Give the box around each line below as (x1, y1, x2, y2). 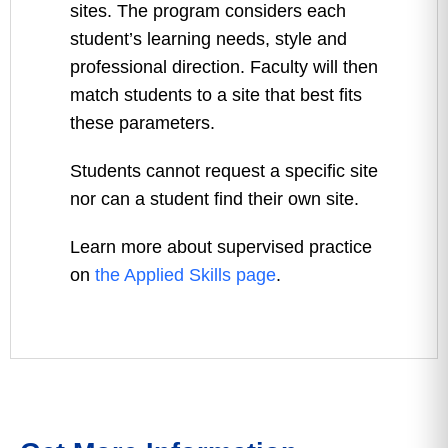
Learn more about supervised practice (70, 237, 372, 257)
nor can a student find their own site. (70, 189, 359, 209)
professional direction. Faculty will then (70, 57, 378, 77)
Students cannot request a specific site (70, 161, 378, 181)
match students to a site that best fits (70, 85, 362, 105)
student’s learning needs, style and (70, 29, 347, 49)
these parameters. (70, 113, 215, 133)
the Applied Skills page (95, 265, 276, 285)
